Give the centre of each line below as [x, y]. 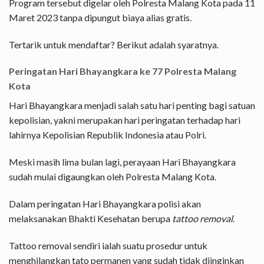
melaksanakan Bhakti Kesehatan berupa [90, 218]
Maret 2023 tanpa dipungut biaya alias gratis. [100, 17]
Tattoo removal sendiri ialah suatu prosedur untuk [108, 245]
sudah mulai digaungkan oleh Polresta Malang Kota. [113, 177]
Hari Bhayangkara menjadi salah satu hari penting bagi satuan [132, 105]
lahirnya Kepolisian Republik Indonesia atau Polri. [108, 135]
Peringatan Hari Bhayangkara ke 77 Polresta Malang [123, 71]
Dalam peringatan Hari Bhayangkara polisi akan [105, 203]
